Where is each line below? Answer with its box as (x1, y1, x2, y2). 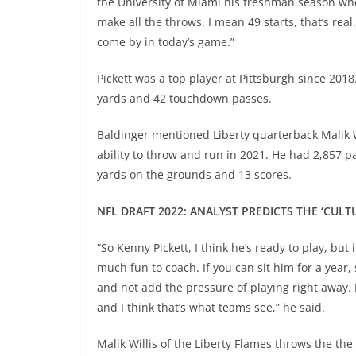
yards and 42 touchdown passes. (97, 91, 272, 106)
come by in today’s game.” (97, 34, 234, 50)
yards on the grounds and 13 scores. (97, 167, 292, 183)
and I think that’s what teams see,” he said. (97, 300, 325, 315)
